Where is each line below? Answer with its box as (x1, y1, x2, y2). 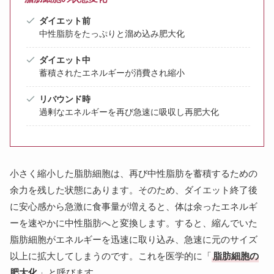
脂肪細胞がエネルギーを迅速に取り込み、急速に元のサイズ (10, 234, 257, 245)
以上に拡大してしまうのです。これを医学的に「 (10, 250, 212, 261)
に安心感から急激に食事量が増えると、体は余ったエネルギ (10, 201, 257, 212)
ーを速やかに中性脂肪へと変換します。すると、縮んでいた (10, 217, 257, 228)
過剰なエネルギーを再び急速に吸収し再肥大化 (39, 107, 219, 117)
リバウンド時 (39, 94, 91, 105)
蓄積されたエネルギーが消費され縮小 (39, 68, 185, 78)
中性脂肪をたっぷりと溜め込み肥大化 (39, 29, 185, 39)
